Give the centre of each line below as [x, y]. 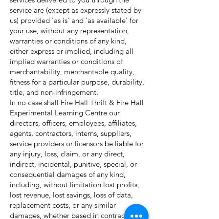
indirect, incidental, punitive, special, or [73, 164]
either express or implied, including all [72, 51]
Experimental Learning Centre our [65, 113]
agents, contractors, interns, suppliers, [71, 133]
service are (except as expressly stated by [76, 10]
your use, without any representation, [69, 31]
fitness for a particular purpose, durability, [77, 82]
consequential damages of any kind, [68, 174]
